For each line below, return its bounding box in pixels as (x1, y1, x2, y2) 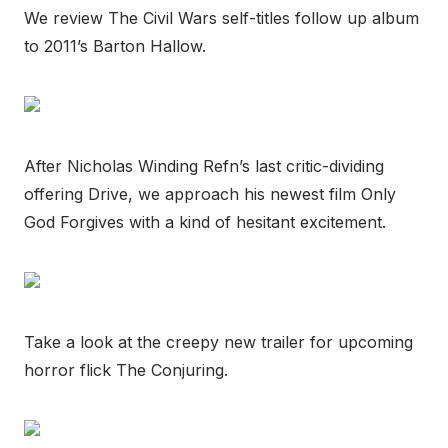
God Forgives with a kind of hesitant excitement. (24, 212, 386, 233)
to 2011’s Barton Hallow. (24, 36, 206, 57)
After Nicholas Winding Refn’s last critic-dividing (24, 156, 384, 177)
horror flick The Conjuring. (24, 360, 228, 381)
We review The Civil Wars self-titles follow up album (24, 8, 419, 29)
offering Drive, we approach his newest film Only (24, 184, 396, 205)
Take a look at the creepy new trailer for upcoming (24, 332, 413, 353)
